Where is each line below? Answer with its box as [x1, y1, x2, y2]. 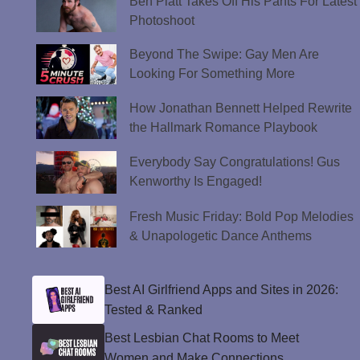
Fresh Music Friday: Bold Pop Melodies [129, 209, 354, 223]
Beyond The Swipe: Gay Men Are [129, 47, 319, 62]
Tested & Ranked [104, 303, 202, 317]
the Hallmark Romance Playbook [129, 120, 317, 134]
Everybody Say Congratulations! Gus [129, 155, 340, 170]
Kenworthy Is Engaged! [129, 174, 262, 189]
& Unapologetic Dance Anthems [129, 228, 312, 243]
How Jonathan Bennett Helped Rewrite [129, 100, 352, 115]
